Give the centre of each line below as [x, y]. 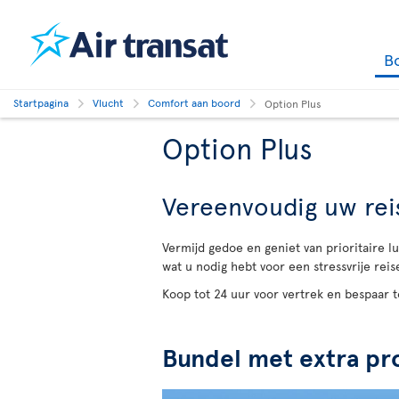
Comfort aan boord [194, 102]
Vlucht [108, 102]
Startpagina [41, 102]
